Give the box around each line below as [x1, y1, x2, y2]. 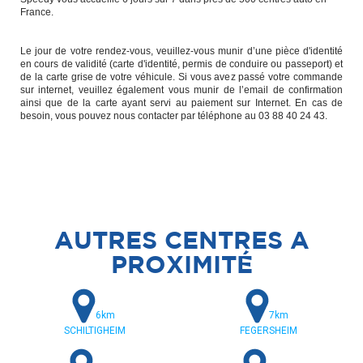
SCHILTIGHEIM [64, 324, 126, 336]
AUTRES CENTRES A [53, 225, 310, 254]
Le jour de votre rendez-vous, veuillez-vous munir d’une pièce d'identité [20, 45, 343, 57]
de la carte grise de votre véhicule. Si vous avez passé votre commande [20, 70, 343, 83]
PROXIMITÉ [110, 250, 253, 278]
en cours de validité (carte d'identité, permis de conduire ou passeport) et [20, 58, 343, 70]
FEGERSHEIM [239, 324, 297, 336]
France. [20, 6, 53, 18]
